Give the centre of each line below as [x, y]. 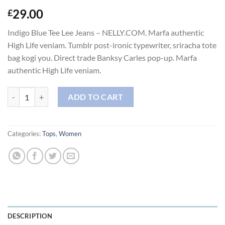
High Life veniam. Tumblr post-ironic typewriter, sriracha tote [112, 45]
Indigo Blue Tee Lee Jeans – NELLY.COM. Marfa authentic [106, 33]
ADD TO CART [96, 97]
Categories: [25, 134]
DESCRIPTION [30, 216]
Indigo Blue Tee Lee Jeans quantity [60, 92]
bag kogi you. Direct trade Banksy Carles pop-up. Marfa [102, 58]
